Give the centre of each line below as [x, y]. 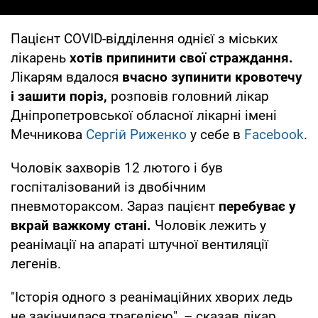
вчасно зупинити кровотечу [212, 77]
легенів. [36, 263]
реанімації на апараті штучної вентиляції [139, 244]
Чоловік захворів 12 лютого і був [117, 168]
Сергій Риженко [136, 134]
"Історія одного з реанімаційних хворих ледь [152, 297]
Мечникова [48, 134]
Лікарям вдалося [66, 77]
